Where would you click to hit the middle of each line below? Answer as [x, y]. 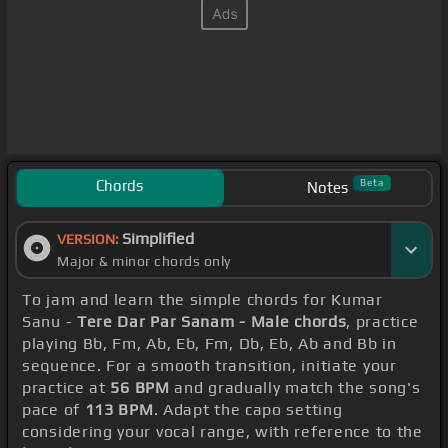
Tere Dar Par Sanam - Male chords [211, 322]
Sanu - [49, 322]
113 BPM [119, 410]
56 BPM [140, 388]
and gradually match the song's [295, 388]
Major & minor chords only [144, 261]
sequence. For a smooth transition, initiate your [209, 366]
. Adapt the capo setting [248, 410]
